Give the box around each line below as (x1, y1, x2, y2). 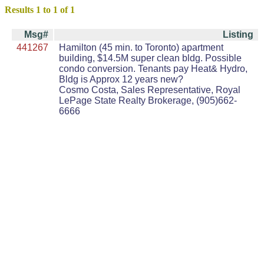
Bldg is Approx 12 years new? (59, 74, 183, 85)
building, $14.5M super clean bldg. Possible (59, 53, 242, 64)
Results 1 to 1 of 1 (5, 5, 75, 15)
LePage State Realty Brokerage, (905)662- (59, 95, 237, 106)
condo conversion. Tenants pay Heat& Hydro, (59, 64, 247, 74)
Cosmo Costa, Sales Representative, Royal (59, 85, 240, 95)
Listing (223, 29, 253, 40)
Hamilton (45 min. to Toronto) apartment (59, 42, 223, 53)
